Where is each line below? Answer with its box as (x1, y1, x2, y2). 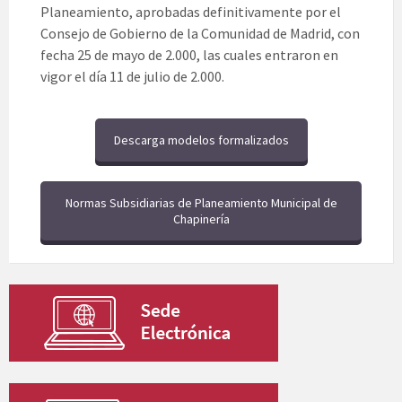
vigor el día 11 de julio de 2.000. (40, 67, 224, 86)
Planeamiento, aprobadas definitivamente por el (40, 3, 341, 22)
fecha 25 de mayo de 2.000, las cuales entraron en (40, 46, 338, 65)
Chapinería (172, 211, 230, 228)
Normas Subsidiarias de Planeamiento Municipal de (65, 195, 337, 212)
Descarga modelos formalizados (113, 132, 289, 149)
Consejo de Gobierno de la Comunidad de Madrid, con (40, 24, 360, 43)
